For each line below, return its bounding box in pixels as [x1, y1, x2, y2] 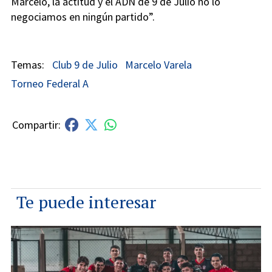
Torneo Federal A [11, 76, 89, 90]
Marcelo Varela [125, 58, 192, 72]
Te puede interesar [16, 190, 156, 213]
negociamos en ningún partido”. [11, 10, 155, 24]
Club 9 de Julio [52, 58, 118, 72]
